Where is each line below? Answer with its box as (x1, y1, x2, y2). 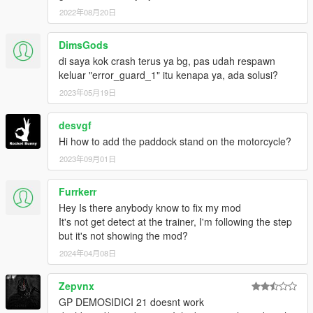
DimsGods (59, 38, 108, 52)
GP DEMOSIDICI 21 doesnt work (59, 295, 204, 310)
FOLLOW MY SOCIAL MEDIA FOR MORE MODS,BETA (17, 13, 263, 27)
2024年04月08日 (59, 247, 116, 259)
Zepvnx (59, 279, 94, 293)
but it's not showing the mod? (59, 228, 188, 243)
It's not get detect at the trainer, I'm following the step (59, 214, 292, 229)
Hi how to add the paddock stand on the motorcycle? (59, 134, 291, 149)
